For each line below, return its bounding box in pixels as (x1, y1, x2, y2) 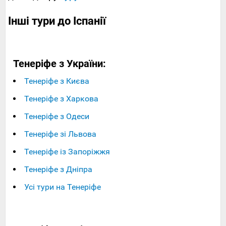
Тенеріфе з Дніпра (24, 164, 92, 175)
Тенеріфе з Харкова (24, 94, 98, 104)
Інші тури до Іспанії (8, 15, 106, 28)
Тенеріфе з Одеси (24, 111, 89, 122)
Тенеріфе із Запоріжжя (24, 147, 110, 157)
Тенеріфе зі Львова (24, 129, 96, 139)
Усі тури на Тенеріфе (24, 182, 101, 192)
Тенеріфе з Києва (24, 76, 89, 86)
